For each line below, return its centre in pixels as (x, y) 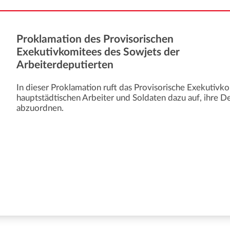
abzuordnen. (40, 108)
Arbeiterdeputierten (65, 65)
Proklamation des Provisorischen (95, 39)
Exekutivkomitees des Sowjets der (98, 52)
